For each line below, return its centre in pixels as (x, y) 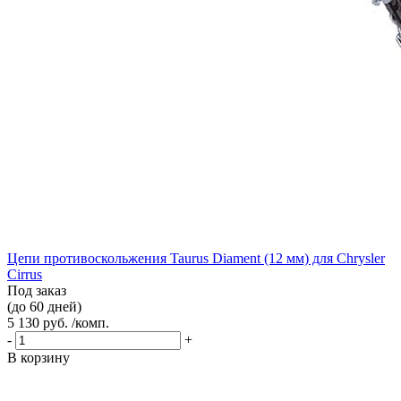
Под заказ (37, 290)
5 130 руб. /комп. (58, 322)
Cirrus (25, 274)
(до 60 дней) (44, 306)
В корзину (38, 357)
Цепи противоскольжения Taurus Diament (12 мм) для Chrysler (196, 258)
